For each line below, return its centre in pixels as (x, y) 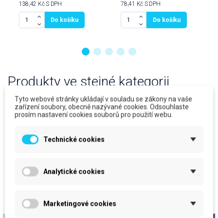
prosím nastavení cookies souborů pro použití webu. (94, 115)
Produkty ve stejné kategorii (88, 82)
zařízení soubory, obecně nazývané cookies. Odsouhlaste (102, 107)
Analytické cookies (74, 172)
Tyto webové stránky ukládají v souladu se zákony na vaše (103, 99)
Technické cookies (74, 139)
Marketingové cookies (80, 204)
